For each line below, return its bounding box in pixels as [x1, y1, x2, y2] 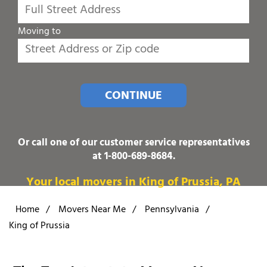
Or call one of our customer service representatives [17, 133, 250, 153]
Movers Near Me [58, 201, 126, 219]
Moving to [18, 23, 61, 41]
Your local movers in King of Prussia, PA [26, 172, 241, 194]
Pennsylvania [145, 201, 199, 219]
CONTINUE [105, 85, 162, 108]
